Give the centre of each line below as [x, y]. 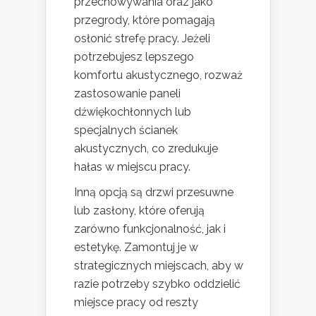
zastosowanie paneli [127, 94]
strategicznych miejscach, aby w [159, 266]
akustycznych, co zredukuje [146, 149]
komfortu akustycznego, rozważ [158, 75]
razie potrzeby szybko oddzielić [157, 284]
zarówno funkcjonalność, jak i [150, 229]
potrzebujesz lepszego [134, 57]
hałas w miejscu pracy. [132, 167]
